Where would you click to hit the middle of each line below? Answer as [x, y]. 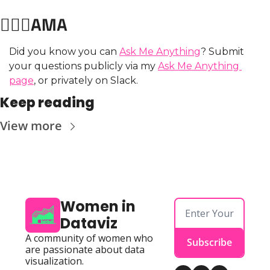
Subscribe [210, 243]
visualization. [55, 261]
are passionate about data [85, 250]
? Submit [222, 52]
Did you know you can [64, 52]
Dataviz [89, 224]
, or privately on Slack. [86, 81]
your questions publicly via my [83, 66]
